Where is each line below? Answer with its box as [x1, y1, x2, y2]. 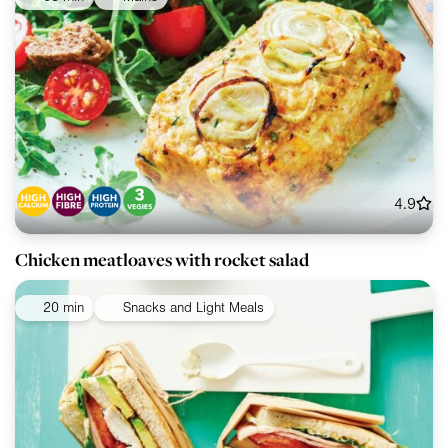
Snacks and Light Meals [122, 300, 264, 317]
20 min [43, 300, 84, 317]
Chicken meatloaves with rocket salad [15, 247, 309, 273]
